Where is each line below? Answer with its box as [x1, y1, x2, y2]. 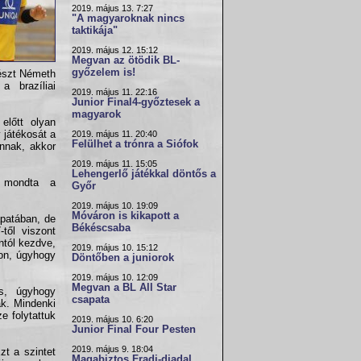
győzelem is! [72, 67, 135, 78]
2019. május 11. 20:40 [72, 129, 157, 139]
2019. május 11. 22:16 [72, 87, 157, 97]
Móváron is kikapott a [72, 210, 179, 222]
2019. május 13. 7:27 [72, 3, 153, 13]
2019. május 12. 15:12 [72, 45, 158, 55]
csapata [72, 294, 110, 305]
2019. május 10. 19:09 [72, 201, 158, 210]
